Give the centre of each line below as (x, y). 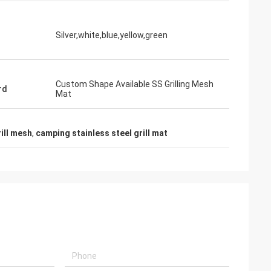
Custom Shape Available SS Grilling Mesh (135, 84)
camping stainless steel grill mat (102, 133)
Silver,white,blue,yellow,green (112, 35)
